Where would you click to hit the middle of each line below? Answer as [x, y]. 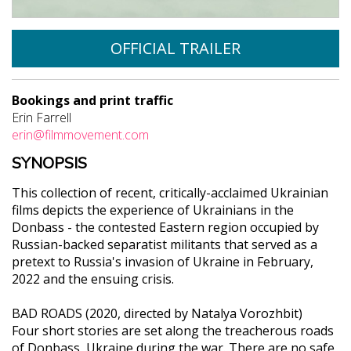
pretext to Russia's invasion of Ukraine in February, [163, 261]
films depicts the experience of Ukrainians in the [153, 210]
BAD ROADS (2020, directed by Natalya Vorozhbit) [157, 313]
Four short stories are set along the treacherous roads [173, 330]
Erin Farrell [42, 117]
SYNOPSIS [49, 163]
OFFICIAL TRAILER [175, 48]
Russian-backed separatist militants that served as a [165, 244]
